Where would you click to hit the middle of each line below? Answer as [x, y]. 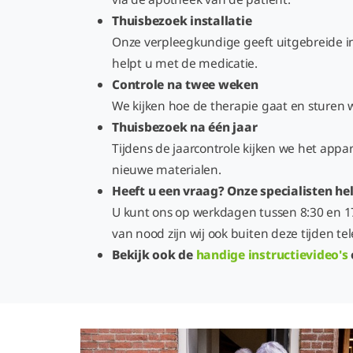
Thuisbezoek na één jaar [185, 127]
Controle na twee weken [185, 84]
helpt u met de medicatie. [185, 63]
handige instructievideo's [272, 255]
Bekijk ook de [154, 255]
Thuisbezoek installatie [182, 20]
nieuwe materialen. [170, 169]
